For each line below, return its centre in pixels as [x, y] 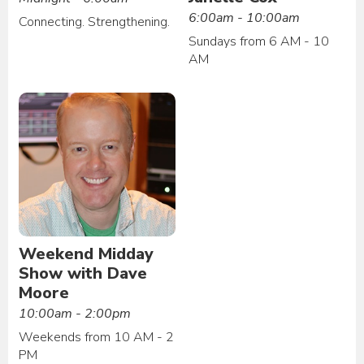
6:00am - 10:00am [245, 18]
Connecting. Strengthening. [95, 22]
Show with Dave [83, 273]
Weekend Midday [87, 253]
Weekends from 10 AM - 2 [97, 337]
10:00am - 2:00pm [75, 313]
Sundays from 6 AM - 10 [259, 42]
